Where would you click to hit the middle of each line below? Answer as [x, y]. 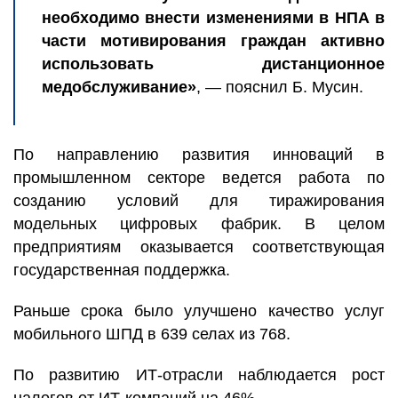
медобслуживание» [119, 87]
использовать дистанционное [213, 64]
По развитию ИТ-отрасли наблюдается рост [199, 375]
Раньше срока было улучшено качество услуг [199, 311]
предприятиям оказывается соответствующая [199, 247]
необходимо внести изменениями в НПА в [213, 18]
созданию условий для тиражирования [199, 201]
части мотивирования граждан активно [213, 41]
